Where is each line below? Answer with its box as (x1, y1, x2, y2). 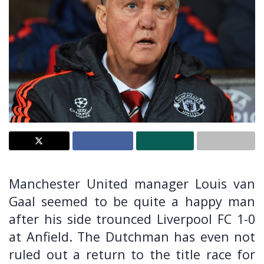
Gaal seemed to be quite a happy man (9, 192, 255, 210)
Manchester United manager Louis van (9, 174, 255, 192)
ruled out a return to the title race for (9, 245, 255, 263)
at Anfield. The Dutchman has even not (9, 227, 255, 245)
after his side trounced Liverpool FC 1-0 (9, 210, 255, 227)
